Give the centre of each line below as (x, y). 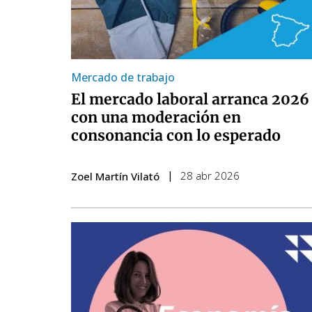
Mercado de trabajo (123, 78)
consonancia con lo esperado (176, 136)
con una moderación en (156, 118)
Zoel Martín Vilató (115, 177)
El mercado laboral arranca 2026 (190, 100)
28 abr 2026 (210, 176)
